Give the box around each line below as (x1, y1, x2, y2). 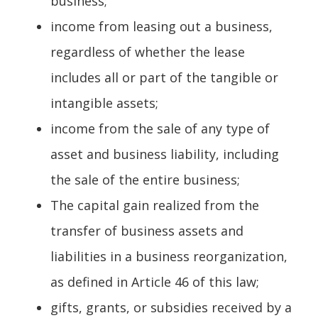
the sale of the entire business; (50, 170, 240, 188)
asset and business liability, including (50, 145, 279, 163)
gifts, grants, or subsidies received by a (50, 298, 292, 316)
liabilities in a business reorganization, (50, 247, 287, 265)
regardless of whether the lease (50, 43, 245, 60)
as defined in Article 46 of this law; (50, 273, 259, 290)
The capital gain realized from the (50, 196, 259, 214)
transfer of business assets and (50, 221, 243, 239)
